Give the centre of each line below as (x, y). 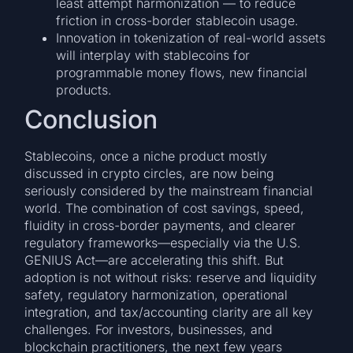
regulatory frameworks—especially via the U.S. (163, 242)
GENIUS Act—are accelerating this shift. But (154, 260)
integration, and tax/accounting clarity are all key (169, 312)
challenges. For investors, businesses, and (149, 329)
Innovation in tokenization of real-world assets (191, 37)
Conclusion (91, 119)
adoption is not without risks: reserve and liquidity (171, 277)
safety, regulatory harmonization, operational (156, 294)
